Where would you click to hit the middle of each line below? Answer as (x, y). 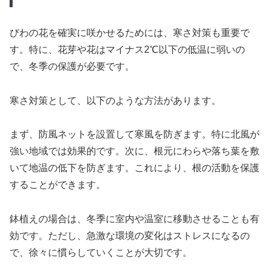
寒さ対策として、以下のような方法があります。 (115, 100)
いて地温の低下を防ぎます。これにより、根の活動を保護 (134, 168)
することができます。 (58, 185)
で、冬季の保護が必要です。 (72, 66)
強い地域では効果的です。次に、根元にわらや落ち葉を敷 (134, 151)
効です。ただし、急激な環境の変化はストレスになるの (130, 236)
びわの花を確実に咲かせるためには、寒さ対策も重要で (130, 32)
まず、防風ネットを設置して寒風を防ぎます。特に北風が (134, 134)
